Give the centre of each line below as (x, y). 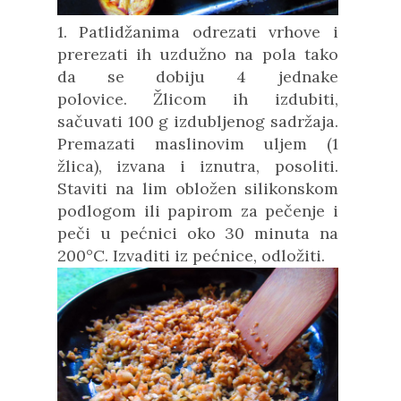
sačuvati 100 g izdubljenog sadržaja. (198, 122)
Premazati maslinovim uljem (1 (198, 144)
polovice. (106, 99)
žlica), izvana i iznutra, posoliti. (198, 166)
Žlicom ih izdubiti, (246, 99)
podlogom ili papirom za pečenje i (198, 211)
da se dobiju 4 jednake (198, 77)
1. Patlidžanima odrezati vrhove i (198, 32)
